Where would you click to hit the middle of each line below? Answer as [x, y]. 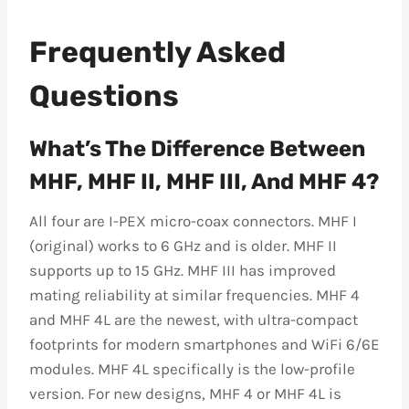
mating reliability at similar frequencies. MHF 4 [194, 295]
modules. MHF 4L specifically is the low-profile [192, 369]
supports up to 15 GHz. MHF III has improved [183, 270]
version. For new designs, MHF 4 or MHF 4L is [185, 393]
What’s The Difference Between [197, 149]
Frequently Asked [157, 52]
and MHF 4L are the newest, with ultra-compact [194, 320]
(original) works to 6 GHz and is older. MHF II [183, 246]
